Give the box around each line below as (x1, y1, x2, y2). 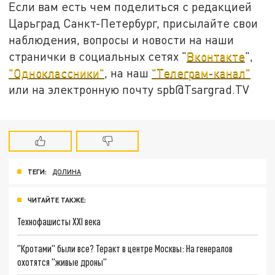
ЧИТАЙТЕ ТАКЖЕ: (28, 195, 86, 204)
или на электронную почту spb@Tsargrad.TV (9, 82, 250, 96)
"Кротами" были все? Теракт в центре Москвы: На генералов (17, 242, 233, 254)
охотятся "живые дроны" (17, 255, 107, 268)
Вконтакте (187, 48, 246, 63)
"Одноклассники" (9, 65, 105, 80)
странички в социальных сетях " (9, 48, 187, 63)
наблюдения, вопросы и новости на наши (9, 32, 234, 47)
